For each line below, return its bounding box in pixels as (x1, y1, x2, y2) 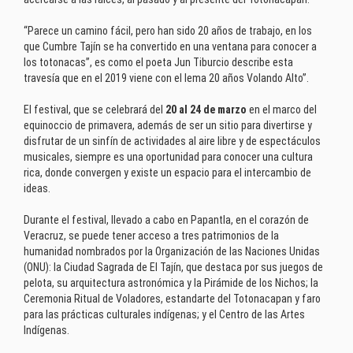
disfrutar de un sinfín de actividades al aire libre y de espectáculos (24, 134, 321, 147)
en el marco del (247, 102, 317, 116)
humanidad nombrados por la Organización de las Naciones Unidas (24, 244, 320, 258)
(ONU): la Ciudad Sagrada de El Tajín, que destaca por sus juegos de (24, 260, 323, 273)
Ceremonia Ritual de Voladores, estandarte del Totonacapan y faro (24, 292, 321, 305)
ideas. (24, 181, 50, 195)
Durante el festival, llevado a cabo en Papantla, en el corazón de (24, 213, 309, 226)
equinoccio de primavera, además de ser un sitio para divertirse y (24, 118, 312, 132)
